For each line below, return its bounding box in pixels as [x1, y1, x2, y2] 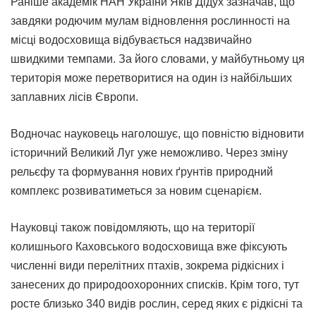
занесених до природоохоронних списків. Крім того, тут [11, 279, 299, 291]
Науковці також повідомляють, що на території [11, 221, 255, 234]
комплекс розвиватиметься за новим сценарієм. [11, 185, 262, 197]
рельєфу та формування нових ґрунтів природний [11, 166, 273, 178]
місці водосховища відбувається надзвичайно [11, 34, 252, 47]
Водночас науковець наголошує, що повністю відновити [11, 128, 304, 140]
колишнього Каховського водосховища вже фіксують [11, 241, 287, 253]
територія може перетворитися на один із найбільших [11, 72, 292, 85]
